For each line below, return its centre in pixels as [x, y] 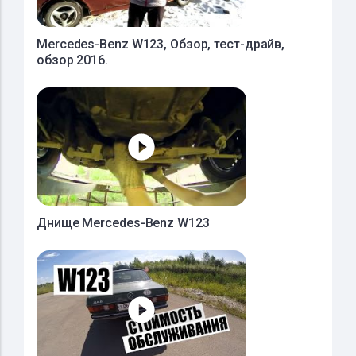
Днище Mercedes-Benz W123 [123, 223]
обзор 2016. [72, 60]
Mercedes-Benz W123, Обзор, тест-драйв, [161, 44]
